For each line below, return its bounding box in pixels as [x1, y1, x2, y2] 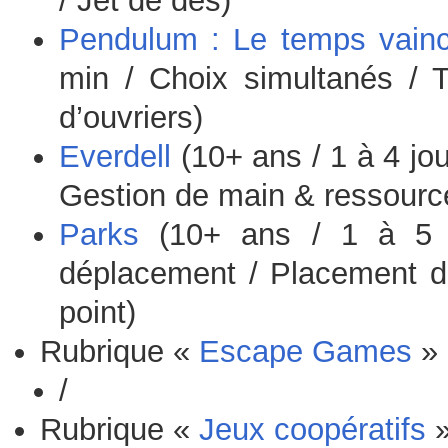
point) [59, 295, 136, 331]
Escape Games [198, 334, 412, 370]
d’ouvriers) [59, 100, 203, 136]
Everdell [59, 139, 171, 175]
